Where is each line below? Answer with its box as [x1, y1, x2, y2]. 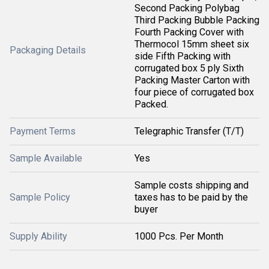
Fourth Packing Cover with [134, 26, 244, 38]
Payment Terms [10, 125, 76, 137]
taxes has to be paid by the [134, 192, 248, 203]
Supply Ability [10, 231, 67, 242]
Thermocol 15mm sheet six [134, 38, 249, 50]
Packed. [134, 98, 168, 110]
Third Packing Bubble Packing [134, 14, 259, 26]
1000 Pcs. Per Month [134, 231, 223, 242]
